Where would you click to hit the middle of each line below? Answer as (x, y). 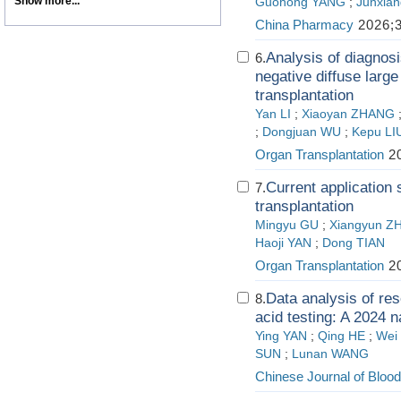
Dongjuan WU (302, 132)
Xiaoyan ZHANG (348, 114)
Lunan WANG (330, 354)
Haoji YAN (283, 243)
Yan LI (273, 114)
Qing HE (341, 336)
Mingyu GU (287, 225)
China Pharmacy (304, 25)
